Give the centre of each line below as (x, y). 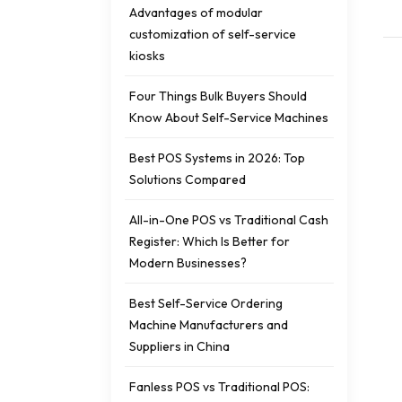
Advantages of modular (196, 12)
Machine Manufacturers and (209, 324)
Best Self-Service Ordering (206, 303)
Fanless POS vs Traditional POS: (219, 386)
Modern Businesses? (188, 262)
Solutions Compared (188, 179)
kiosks (147, 55)
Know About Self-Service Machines (229, 117)
